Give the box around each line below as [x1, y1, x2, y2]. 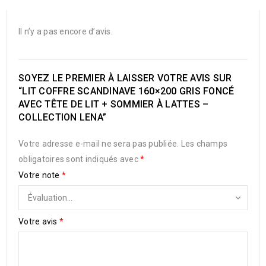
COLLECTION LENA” [18, 112, 106, 123]
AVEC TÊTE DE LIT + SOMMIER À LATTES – [18, 99, 209, 110]
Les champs [180, 139, 227, 148]
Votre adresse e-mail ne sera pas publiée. [18, 139, 179, 148]
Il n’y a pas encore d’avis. [18, 27, 113, 36]
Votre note [18, 170, 62, 180]
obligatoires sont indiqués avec [18, 154, 140, 164]
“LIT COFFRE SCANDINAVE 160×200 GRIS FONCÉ [18, 85, 235, 97]
